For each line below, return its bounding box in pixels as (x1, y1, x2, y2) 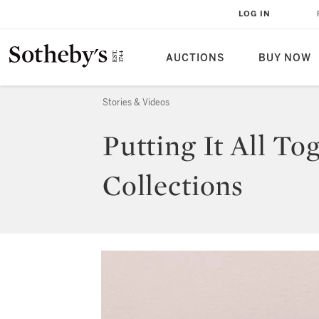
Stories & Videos (103, 98, 169, 108)
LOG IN (239, 9, 271, 19)
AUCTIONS (166, 52, 224, 64)
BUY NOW (258, 52, 311, 64)
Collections (103, 167, 244, 203)
